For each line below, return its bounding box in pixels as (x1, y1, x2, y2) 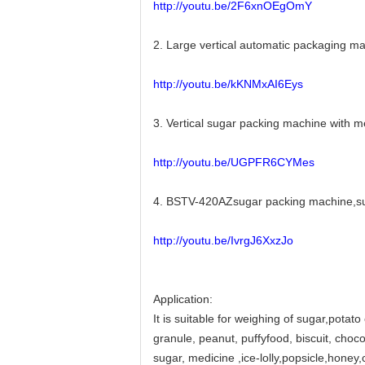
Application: (153, 292, 213, 306)
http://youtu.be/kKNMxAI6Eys (153, 77, 303, 90)
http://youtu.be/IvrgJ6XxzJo (153, 234, 293, 247)
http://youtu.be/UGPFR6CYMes (153, 156, 314, 169)
